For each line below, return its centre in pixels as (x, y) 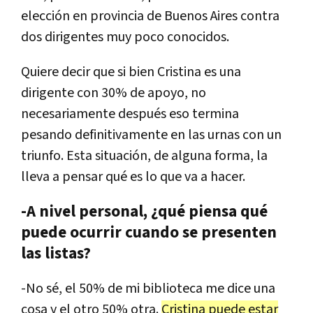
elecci (38, 16)
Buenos (186, 16)
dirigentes (74, 37)
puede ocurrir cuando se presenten (149, 232)
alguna (191, 155)
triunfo (41, 155)
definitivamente (121, 134)
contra (260, 16)
